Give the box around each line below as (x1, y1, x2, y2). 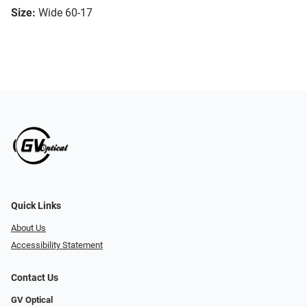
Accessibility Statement (11, 239, 103, 250)
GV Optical (11, 294, 53, 305)
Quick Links (11, 200, 61, 212)
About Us (11, 223, 46, 234)
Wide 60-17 (38, 6, 93, 20)
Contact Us (11, 271, 58, 284)
